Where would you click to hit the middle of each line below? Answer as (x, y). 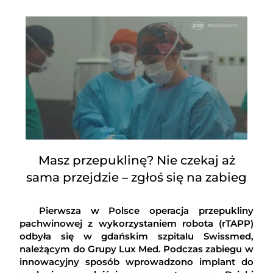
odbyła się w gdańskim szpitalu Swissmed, (136, 236)
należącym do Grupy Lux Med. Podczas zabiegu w (136, 249)
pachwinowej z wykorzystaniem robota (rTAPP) (136, 224)
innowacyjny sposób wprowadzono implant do (136, 262)
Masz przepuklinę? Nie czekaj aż (136, 161)
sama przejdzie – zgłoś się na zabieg (136, 178)
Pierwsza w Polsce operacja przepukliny (146, 211)
